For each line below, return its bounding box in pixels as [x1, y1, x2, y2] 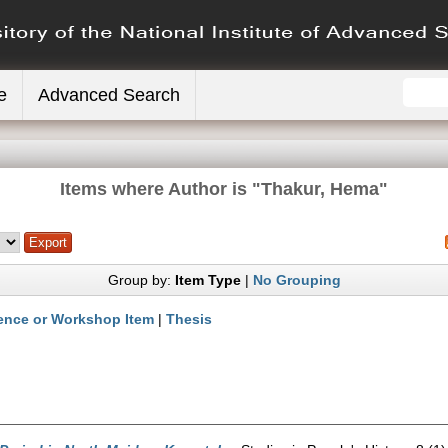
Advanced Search [38, 85, 180, 105]
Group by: [107, 272, 175, 288]
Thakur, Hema [261, 179, 379, 199]
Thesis [166, 311, 212, 327]
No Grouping [252, 272, 341, 288]
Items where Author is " [60, 179, 261, 199]
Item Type [174, 272, 241, 288]
